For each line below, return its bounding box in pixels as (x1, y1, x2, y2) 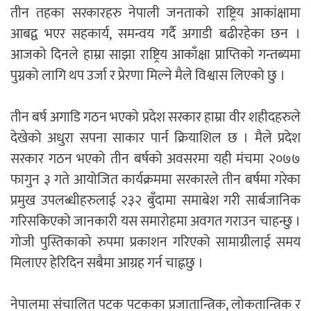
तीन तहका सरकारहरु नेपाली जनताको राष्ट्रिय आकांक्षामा (10, 1, 301, 26)
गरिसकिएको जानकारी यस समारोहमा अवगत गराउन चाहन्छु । (10, 210, 301, 234)
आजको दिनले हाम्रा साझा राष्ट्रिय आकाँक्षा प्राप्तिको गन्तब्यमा (10, 43, 301, 67)
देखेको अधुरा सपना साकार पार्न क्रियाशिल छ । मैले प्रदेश (10, 126, 301, 151)
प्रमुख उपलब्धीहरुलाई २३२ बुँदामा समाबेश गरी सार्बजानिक (10, 189, 301, 213)
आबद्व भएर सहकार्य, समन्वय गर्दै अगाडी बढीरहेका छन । (10, 22, 301, 47)
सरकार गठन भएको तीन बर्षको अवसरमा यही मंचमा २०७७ (10, 147, 301, 171)
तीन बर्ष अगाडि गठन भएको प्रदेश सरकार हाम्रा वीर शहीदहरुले (10, 106, 301, 130)
